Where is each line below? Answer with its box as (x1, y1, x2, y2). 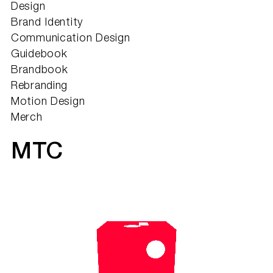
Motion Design (11, 96, 85, 108)
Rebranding (11, 80, 68, 92)
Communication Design (11, 33, 130, 44)
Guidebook (11, 49, 68, 60)
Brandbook (11, 65, 68, 76)
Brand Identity (11, 17, 83, 29)
